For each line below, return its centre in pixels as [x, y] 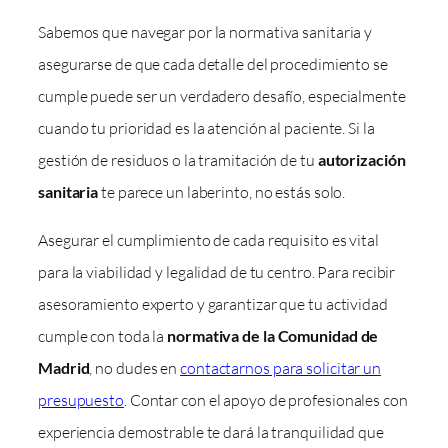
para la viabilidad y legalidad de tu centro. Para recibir [217, 272]
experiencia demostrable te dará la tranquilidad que [211, 432]
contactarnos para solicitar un [281, 368]
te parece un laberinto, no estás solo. [222, 192]
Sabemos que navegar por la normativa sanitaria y [205, 32]
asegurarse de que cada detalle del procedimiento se [213, 64]
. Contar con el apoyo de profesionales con [265, 400]
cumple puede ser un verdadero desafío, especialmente [222, 96]
